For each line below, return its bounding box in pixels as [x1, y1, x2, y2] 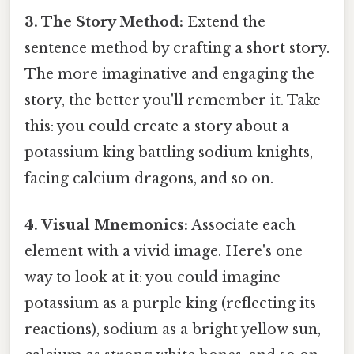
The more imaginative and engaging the [24, 65, 314, 83]
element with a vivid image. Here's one [24, 243, 303, 261]
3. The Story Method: [24, 13, 183, 31]
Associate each [188, 217, 296, 235]
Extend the [183, 13, 265, 31]
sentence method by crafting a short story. [24, 39, 330, 57]
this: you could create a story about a [24, 117, 289, 135]
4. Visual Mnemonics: [24, 217, 188, 235]
